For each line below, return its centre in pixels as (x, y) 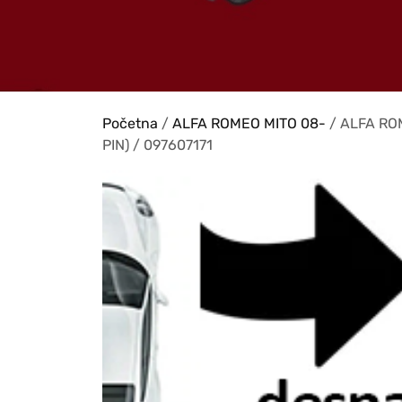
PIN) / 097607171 (157, 145)
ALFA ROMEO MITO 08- (249, 123)
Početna (130, 123)
